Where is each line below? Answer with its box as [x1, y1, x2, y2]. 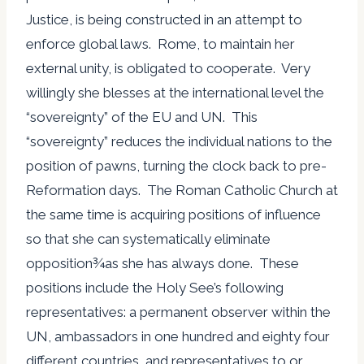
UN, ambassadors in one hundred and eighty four [26, 327, 330, 344]
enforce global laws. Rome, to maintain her [26, 35, 295, 52]
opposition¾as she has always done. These [26, 254, 299, 271]
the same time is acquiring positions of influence [26, 206, 321, 223]
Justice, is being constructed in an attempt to [26, 11, 302, 28]
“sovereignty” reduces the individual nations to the [26, 132, 332, 149]
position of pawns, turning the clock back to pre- [26, 157, 327, 174]
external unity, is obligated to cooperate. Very [26, 59, 310, 76]
